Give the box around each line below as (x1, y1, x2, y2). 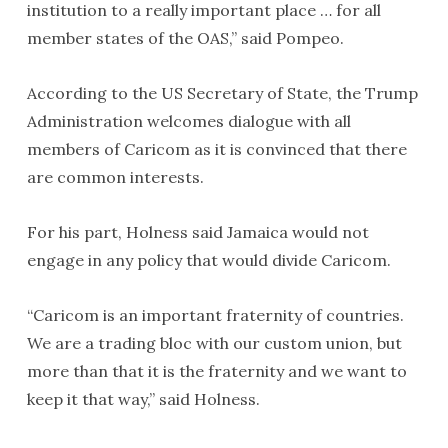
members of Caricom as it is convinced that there (26, 139, 407, 159)
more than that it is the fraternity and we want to (26, 361, 407, 381)
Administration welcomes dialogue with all (26, 111, 351, 131)
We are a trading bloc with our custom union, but (26, 333, 402, 353)
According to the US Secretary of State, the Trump (26, 83, 418, 103)
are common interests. (26, 167, 204, 187)
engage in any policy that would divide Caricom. (26, 250, 391, 270)
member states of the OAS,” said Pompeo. (26, 28, 344, 48)
